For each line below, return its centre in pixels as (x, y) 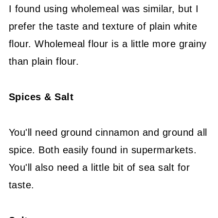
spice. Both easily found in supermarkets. (103, 150)
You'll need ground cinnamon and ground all (108, 132)
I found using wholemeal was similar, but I (104, 9)
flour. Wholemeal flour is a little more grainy (108, 44)
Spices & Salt (41, 97)
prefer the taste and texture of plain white (103, 26)
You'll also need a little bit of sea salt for (99, 167)
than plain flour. (44, 61)
